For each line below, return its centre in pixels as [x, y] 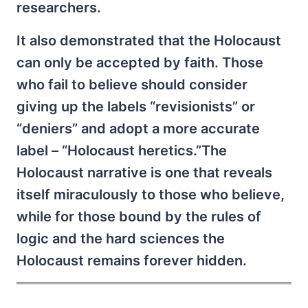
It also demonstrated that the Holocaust [149, 41]
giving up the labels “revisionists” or [136, 107]
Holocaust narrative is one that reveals [144, 173]
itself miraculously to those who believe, [151, 195]
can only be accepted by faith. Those [140, 63]
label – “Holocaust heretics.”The [122, 151]
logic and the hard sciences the [121, 239]
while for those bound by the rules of [139, 217]
